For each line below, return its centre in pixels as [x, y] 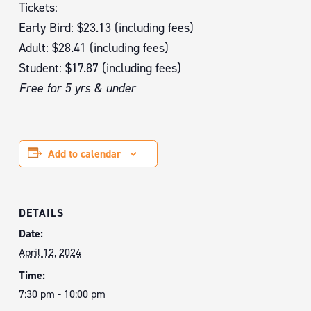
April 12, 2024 [50, 252]
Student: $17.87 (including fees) [100, 68]
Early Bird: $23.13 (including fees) [106, 28]
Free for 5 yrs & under [77, 88]
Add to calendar [85, 154]
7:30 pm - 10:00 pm [62, 294]
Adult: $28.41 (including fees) [94, 48]
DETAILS [41, 213]
